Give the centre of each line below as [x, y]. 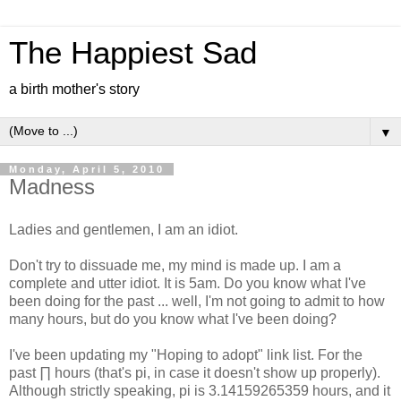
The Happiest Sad [133, 53]
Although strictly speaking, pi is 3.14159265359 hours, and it [200, 390]
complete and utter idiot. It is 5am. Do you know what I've [188, 283]
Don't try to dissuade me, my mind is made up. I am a [175, 265]
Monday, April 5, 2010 [87, 169]
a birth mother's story [74, 89]
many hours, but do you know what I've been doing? [173, 319]
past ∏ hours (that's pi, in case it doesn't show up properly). [195, 372]
